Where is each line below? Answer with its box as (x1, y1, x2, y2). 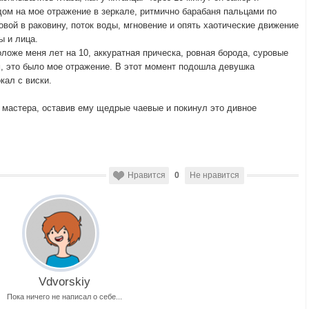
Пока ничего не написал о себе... (7, 292, 122, 301)
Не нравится (190, 170, 239, 180)
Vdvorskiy (39, 275, 90, 288)
